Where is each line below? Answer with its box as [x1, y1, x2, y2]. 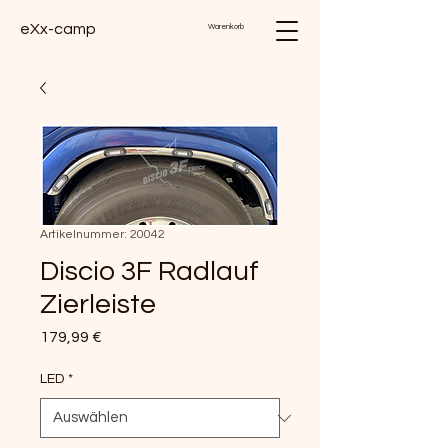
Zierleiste [40, 290, 156, 319]
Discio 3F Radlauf [40, 257, 259, 286]
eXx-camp [20, 21, 96, 37]
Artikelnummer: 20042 [40, 228, 165, 241]
